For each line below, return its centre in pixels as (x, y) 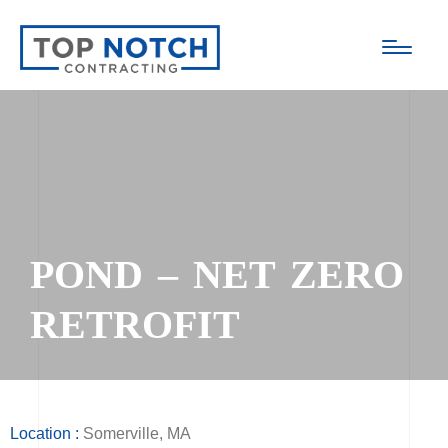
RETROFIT (135, 324)
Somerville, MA (135, 433)
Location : (44, 433)
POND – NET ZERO (217, 274)
